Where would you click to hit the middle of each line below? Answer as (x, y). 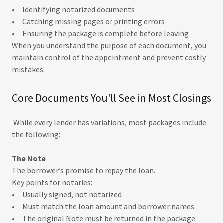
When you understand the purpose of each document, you (109, 45)
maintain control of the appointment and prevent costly (109, 57)
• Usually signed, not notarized (67, 194)
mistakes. (29, 69)
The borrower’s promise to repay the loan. (84, 170)
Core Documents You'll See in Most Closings (111, 98)
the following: (36, 134)
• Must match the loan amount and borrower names (103, 206)
